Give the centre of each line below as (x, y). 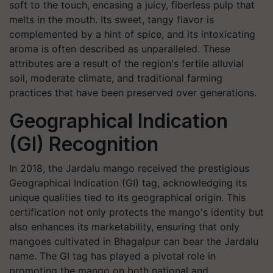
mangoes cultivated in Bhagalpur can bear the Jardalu (134, 241)
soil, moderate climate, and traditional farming (116, 78)
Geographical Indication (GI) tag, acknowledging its (128, 183)
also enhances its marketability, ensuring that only (124, 227)
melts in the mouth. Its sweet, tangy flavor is (112, 19)
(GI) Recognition (84, 144)
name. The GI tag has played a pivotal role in (112, 256)
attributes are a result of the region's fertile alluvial (126, 63)
